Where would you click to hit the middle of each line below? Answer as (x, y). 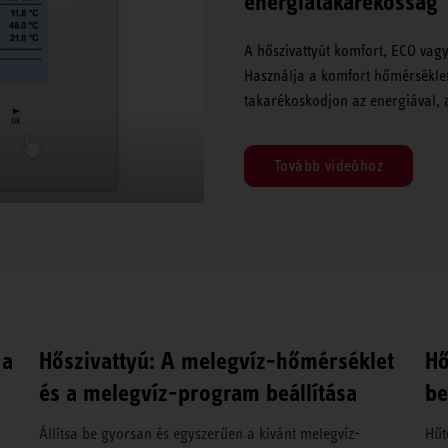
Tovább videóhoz (328, 166)
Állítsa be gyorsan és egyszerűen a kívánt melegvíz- (200, 433)
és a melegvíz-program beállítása (198, 392)
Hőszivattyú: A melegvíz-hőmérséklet (217, 360)
